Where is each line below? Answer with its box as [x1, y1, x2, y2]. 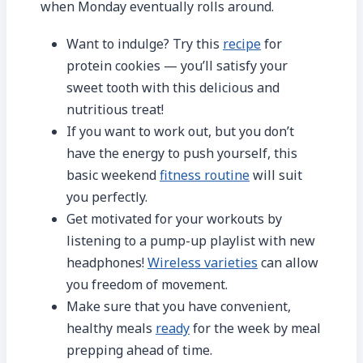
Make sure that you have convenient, [66, 297, 291, 315]
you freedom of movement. [66, 275, 228, 293]
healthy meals [66, 318, 156, 337]
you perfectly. [66, 187, 147, 206]
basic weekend [66, 165, 160, 184]
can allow [258, 253, 318, 271]
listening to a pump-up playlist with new [66, 231, 315, 250]
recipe [223, 34, 261, 53]
